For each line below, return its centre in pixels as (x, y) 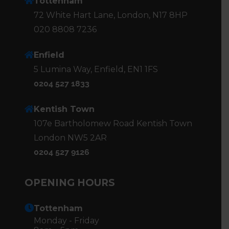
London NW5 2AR (70, 138)
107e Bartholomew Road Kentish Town (113, 123)
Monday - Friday (66, 220)
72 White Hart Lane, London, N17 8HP (111, 15)
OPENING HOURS (70, 182)
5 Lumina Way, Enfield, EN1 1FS (96, 69)
